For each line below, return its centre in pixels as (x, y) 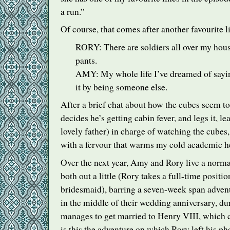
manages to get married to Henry (122, 216)
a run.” (73, 11)
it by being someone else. (121, 87)
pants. (86, 60)
